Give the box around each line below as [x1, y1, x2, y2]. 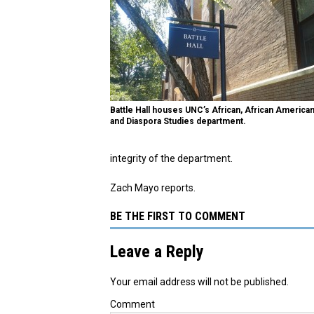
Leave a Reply [110, 241, 204, 261]
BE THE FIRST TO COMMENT [110, 209, 245, 223]
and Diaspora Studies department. [110, 116, 246, 126]
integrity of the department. [110, 152, 233, 164]
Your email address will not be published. [110, 275, 289, 287]
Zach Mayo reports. [110, 182, 196, 193]
